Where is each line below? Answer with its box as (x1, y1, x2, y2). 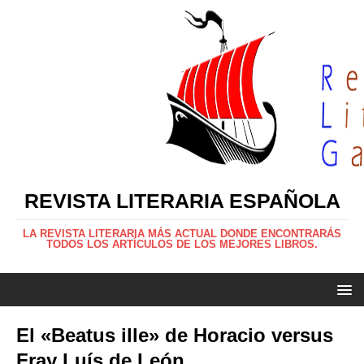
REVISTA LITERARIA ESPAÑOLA (24, 189, 340, 212)
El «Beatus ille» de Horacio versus (16, 324, 333, 346)
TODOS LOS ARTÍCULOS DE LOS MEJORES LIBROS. (46, 238, 318, 250)
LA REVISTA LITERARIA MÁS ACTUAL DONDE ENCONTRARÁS (23, 227, 341, 240)
